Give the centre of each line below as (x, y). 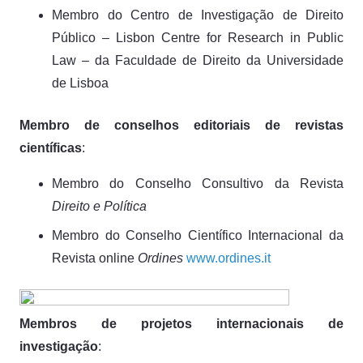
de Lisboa (80, 83)
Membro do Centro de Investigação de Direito (198, 15)
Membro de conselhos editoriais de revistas (181, 125)
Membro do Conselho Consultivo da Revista (198, 183)
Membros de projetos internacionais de (181, 323)
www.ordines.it (228, 258)
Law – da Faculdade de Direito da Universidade (198, 60)
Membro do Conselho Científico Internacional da (198, 235)
